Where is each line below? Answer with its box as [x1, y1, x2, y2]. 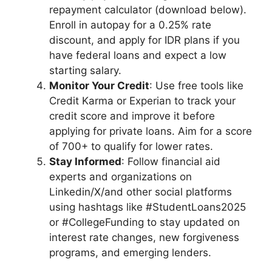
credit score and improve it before [49, 110, 215, 123]
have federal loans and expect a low [49, 49, 226, 62]
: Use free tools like [149, 80, 243, 92]
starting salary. [49, 64, 121, 77]
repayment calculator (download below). [49, 4, 246, 16]
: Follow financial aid [121, 155, 220, 168]
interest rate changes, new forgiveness [49, 231, 239, 244]
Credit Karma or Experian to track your [49, 95, 236, 107]
